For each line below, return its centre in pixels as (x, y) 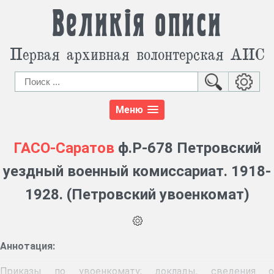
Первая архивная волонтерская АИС (137, 54)
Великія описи (137, 24)
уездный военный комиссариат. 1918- (137, 172)
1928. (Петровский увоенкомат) (137, 195)
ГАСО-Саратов (64, 148)
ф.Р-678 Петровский (187, 148)
